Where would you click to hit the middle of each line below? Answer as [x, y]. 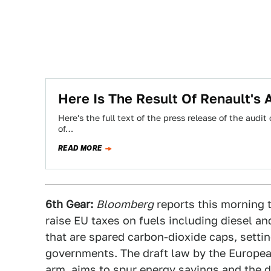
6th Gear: [69, 204]
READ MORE [80, 148]
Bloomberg [125, 204]
